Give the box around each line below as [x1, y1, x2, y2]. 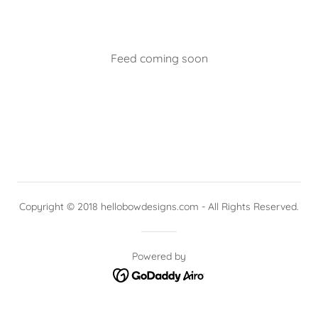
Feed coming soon [110, 50, 208, 65]
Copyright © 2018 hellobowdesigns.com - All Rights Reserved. [19, 199, 299, 213]
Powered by [132, 249, 186, 263]
